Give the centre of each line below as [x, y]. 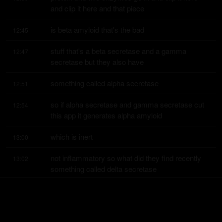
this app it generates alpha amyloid [106, 115]
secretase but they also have [97, 62]
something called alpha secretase [105, 83]
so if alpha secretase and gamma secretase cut [127, 104]
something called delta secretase [104, 169]
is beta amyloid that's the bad [97, 29]
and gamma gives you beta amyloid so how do [126, 211]
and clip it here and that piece [97, 8]
